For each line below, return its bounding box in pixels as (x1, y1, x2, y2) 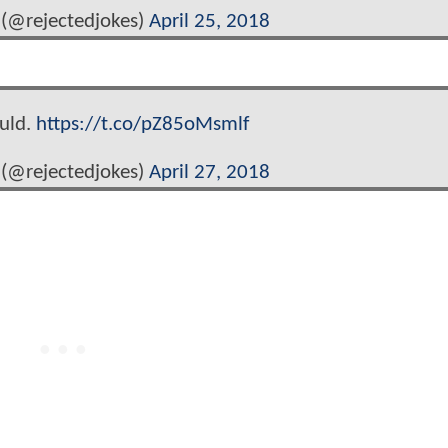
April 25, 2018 (149, 11, 270, 33)
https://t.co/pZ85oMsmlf (35, 114, 249, 136)
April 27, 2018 (149, 161, 270, 183)
